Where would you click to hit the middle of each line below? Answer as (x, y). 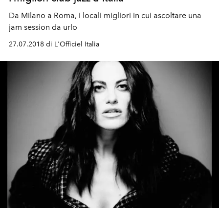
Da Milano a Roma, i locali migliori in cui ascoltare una (105, 15)
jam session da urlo (43, 27)
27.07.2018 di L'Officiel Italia (54, 44)
